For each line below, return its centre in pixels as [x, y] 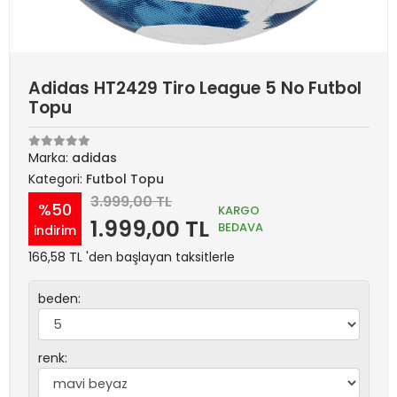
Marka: [50, 158]
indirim [55, 230]
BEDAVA [241, 227]
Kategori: [57, 179]
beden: [59, 299]
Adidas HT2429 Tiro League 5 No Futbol [195, 88]
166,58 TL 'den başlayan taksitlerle [132, 257]
